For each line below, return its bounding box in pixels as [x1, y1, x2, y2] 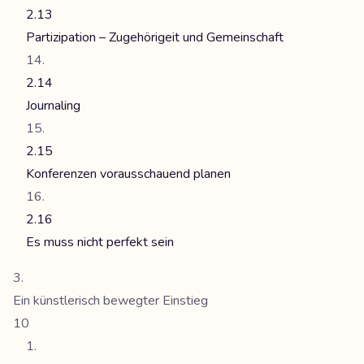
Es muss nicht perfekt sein [26, 233, 174, 251]
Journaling [26, 97, 80, 115]
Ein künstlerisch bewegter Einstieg [13, 292, 208, 310]
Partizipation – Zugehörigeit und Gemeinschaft [26, 28, 284, 46]
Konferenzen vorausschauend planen [26, 165, 231, 183]
